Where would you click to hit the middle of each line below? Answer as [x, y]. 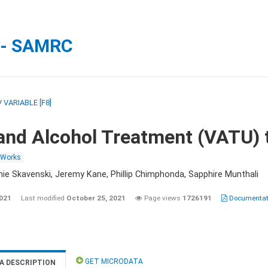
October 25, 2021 [96, 198]
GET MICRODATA [113, 261]
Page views [162, 198]
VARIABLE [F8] [28, 103]
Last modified [44, 198]
